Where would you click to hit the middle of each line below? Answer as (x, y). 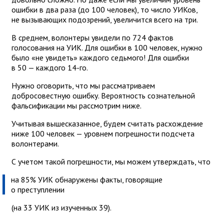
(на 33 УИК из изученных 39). (61, 208)
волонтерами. (36, 144)
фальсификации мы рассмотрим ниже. (77, 106)
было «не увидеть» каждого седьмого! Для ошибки (100, 58)
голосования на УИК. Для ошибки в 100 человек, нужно (107, 48)
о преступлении (39, 190)
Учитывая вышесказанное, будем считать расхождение (107, 124)
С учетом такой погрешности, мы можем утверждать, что (112, 162)
